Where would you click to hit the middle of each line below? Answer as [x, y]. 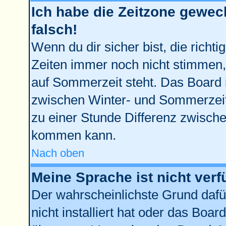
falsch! [54, 30]
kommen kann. [73, 135]
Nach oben [58, 153]
